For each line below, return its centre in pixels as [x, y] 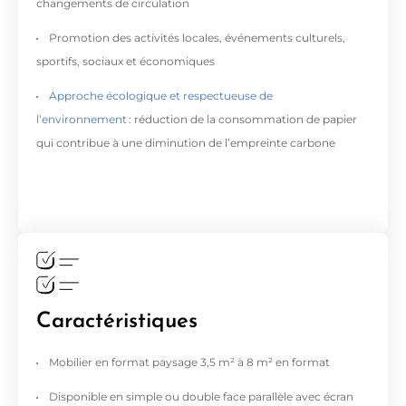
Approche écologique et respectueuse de [161, 96]
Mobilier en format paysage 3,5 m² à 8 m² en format [189, 362]
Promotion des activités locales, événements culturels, [197, 38]
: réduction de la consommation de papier [242, 119]
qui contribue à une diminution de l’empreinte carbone [186, 143]
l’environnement [82, 119]
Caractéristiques [117, 317]
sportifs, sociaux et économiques [126, 61]
